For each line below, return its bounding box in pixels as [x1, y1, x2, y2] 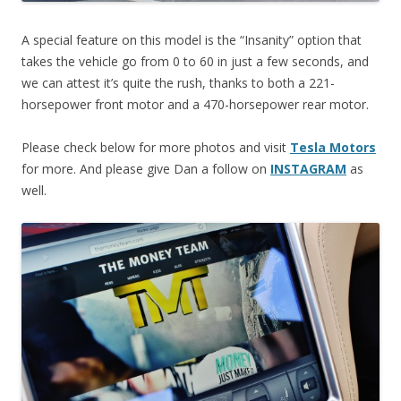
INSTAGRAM [270, 159, 346, 177]
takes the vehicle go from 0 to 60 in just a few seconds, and [21, 52, 369, 70]
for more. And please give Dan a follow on [21, 159, 270, 177]
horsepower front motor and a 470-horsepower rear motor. [21, 95, 369, 113]
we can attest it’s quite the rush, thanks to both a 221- [21, 73, 335, 91]
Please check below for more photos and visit [21, 138, 290, 156]
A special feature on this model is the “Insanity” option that [21, 30, 362, 48]
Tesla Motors [290, 138, 376, 156]
